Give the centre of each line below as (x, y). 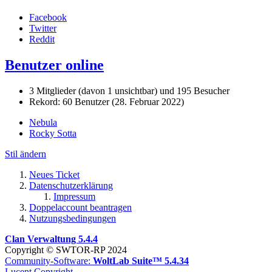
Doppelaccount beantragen (80, 207)
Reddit (42, 39)
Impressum (74, 196)
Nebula (43, 122)
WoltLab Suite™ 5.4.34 (141, 261)
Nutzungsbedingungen (73, 218)
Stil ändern (25, 154)
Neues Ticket (54, 175)
